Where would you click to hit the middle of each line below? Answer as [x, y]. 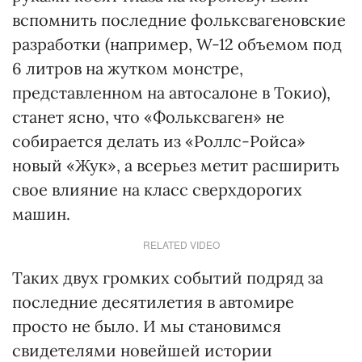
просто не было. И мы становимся [147, 326]
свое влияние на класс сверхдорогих [157, 189]
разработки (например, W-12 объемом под [177, 44]
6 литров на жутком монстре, [128, 68]
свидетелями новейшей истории [142, 350]
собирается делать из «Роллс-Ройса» [159, 141]
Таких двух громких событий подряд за [168, 278]
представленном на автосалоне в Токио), [171, 93]
